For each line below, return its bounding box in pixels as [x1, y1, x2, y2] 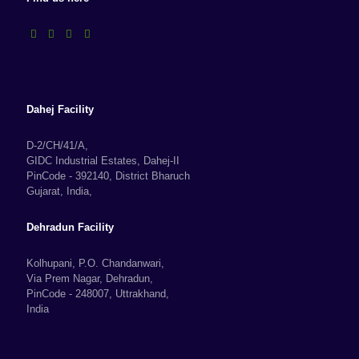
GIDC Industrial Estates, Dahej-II [26, 155, 179, 167]
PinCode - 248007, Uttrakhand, [26, 288, 169, 300]
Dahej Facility [26, 103, 94, 115]
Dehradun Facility [26, 221, 114, 233]
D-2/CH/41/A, [26, 139, 88, 151]
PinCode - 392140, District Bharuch [26, 170, 190, 182]
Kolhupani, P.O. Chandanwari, [26, 257, 164, 269]
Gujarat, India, [26, 185, 92, 197]
